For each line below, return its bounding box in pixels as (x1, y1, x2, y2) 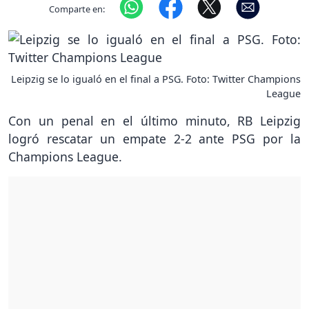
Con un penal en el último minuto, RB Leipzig (8, 112, 301, 130)
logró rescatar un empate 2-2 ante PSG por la (8, 130, 301, 148)
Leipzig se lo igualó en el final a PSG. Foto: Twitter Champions (11, 72, 301, 86)
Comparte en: (49, 2, 106, 15)
